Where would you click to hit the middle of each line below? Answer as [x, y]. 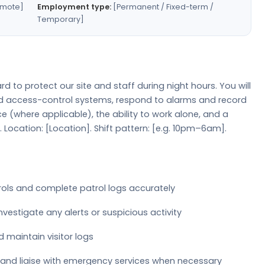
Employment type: [74, 7]
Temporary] [61, 19]
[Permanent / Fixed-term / [162, 7]
